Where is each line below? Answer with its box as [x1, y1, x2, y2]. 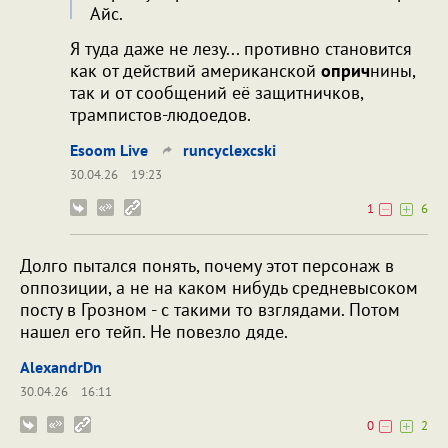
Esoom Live [70, 140, 148, 161]
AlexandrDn [20, 357, 102, 378]
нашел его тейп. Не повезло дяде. [20, 320, 288, 344]
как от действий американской [70, 59, 321, 83]
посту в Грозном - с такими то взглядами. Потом [20, 298, 400, 322]
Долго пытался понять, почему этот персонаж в [20, 254, 394, 278]
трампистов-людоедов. [70, 103, 251, 127]
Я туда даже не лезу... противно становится [70, 37, 412, 61]
